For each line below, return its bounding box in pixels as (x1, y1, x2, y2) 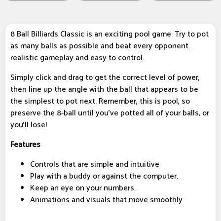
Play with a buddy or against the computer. (30, 170, 178, 184)
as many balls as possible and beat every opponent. (10, 39, 190, 53)
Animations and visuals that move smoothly (30, 193, 183, 207)
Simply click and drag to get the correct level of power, (10, 71, 200, 85)
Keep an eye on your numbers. (30, 182, 136, 195)
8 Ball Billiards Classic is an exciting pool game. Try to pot (10, 28, 209, 41)
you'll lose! (10, 118, 47, 132)
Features (10, 138, 40, 152)
